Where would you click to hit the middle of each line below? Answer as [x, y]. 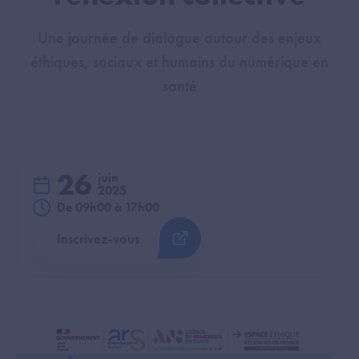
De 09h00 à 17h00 [108, 207]
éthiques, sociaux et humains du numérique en [179, 62]
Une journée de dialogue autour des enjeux [179, 38]
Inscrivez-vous [98, 238]
